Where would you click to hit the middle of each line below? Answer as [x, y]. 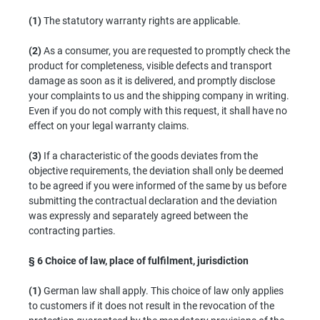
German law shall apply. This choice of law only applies [162, 290]
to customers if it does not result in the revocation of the [151, 305]
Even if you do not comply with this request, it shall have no [158, 110]
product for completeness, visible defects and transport [150, 65]
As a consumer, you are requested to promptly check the [166, 50]
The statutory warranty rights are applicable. [141, 20]
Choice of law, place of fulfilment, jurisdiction [147, 260]
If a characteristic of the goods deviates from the [150, 155]
